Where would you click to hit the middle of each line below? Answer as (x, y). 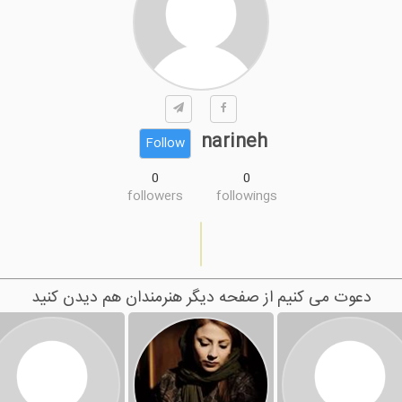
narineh (234, 143)
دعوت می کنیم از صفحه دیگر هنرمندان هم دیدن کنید (201, 298)
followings (247, 197)
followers (155, 197)
